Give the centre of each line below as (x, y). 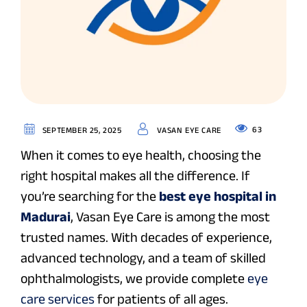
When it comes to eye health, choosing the (141, 155)
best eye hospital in (218, 196)
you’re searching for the (90, 196)
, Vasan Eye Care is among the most (170, 216)
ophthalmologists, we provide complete (134, 278)
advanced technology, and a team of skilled (143, 257)
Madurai (46, 216)
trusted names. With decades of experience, (146, 237)
